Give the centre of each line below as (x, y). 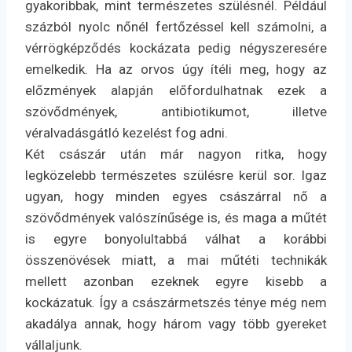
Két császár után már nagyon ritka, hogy (176, 154)
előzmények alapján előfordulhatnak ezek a (176, 91)
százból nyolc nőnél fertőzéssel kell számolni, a (176, 27)
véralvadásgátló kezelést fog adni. (126, 133)
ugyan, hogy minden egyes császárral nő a (176, 197)
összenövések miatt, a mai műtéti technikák (176, 260)
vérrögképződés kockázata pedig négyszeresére (176, 48)
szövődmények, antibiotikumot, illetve (176, 112)
